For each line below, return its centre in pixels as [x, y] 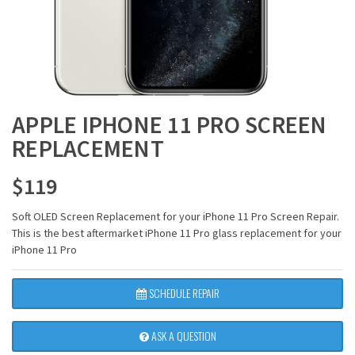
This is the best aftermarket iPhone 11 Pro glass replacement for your [177, 233]
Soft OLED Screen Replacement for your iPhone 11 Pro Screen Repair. [176, 217]
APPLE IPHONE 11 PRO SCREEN [170, 125]
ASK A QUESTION [182, 336]
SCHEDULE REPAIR [183, 293]
